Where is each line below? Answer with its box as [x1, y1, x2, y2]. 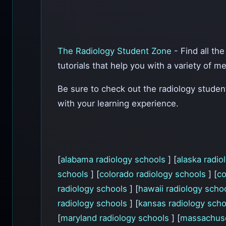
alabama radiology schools [61, 154, 168, 164]
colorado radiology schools [99, 168, 208, 179]
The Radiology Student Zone [58, 46, 174, 56]
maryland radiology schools [61, 212, 172, 223]
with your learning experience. [58, 98, 179, 108]
